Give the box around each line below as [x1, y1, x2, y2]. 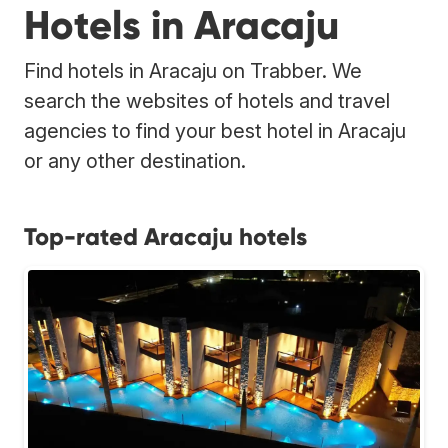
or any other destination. [24, 148, 246, 173]
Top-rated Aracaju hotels [24, 221, 307, 251]
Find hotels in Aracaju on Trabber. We [24, 58, 362, 83]
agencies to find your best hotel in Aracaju [24, 118, 406, 143]
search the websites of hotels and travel [24, 88, 390, 113]
